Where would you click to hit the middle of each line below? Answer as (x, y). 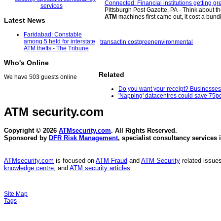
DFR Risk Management (83, 138)
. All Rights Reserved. (144, 131)
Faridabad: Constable (53, 35)
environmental (174, 42)
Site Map (16, 194)
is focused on (75, 161)
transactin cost (119, 42)
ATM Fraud (111, 161)
